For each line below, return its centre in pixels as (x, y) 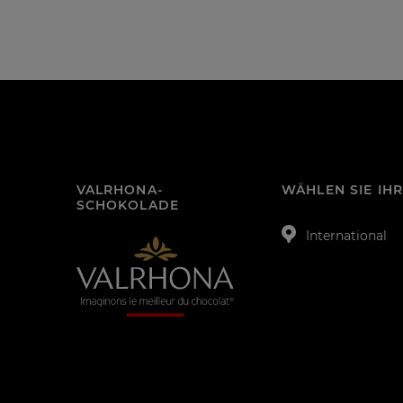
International (347, 236)
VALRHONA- (119, 190)
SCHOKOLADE (127, 206)
